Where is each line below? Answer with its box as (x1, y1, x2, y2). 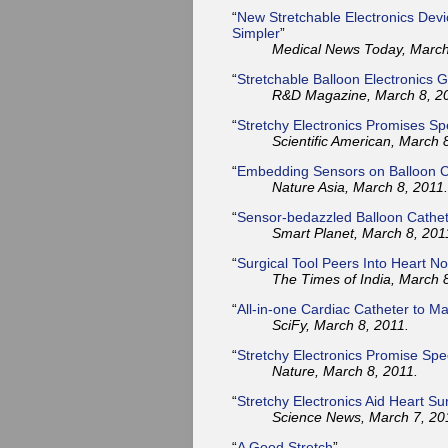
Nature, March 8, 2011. (272, 362, 418, 379)
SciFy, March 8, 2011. (272, 316, 409, 333)
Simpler (232, 24, 280, 41)
